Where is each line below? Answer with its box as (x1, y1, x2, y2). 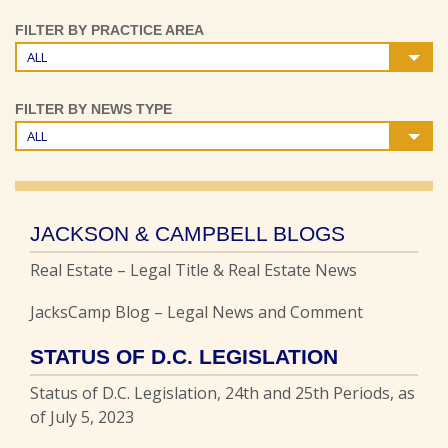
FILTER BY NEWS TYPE (15, 101, 172, 117)
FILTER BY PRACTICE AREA (15, 22, 204, 38)
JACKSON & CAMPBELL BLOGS (30, 222, 345, 245)
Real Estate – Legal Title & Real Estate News (30, 259, 361, 281)
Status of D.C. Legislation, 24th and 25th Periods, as (30, 382, 415, 404)
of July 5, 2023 (30, 406, 134, 428)
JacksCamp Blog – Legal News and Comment (30, 301, 363, 323)
